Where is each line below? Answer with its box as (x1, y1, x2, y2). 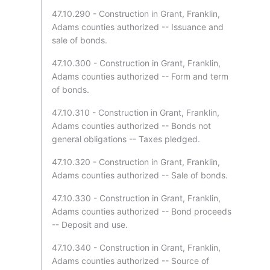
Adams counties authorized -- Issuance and (52, 22, 224, 32)
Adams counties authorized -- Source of (52, 256, 209, 266)
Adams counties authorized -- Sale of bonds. (52, 170, 228, 180)
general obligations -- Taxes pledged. (52, 134, 200, 144)
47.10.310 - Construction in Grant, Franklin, (52, 107, 219, 118)
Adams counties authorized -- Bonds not (52, 121, 211, 131)
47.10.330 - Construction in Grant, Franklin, (52, 193, 221, 203)
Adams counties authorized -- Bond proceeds (52, 206, 231, 216)
